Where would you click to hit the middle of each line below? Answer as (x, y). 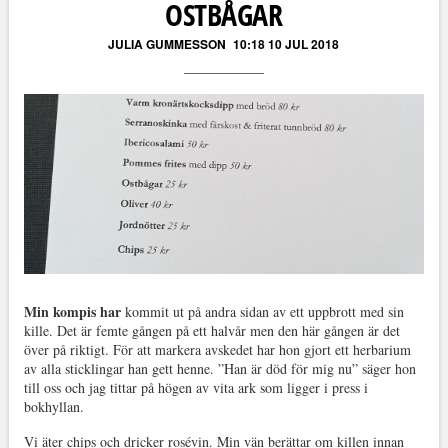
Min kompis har (72, 312)
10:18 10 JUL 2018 (286, 44)
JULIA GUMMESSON (167, 44)
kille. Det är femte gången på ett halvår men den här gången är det (211, 331)
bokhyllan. (53, 407)
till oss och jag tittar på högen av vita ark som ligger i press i (195, 388)
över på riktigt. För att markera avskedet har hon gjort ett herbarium (217, 350)
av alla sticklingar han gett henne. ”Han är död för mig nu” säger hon (219, 369)
